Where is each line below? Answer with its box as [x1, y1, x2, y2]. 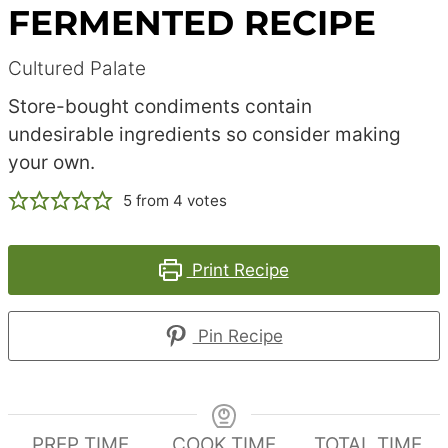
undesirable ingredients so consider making [8, 122, 402, 146]
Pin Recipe [192, 324, 283, 346]
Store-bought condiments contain [8, 94, 313, 118]
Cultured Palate [22, 56, 147, 80]
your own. [8, 150, 96, 174]
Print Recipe [186, 258, 289, 280]
